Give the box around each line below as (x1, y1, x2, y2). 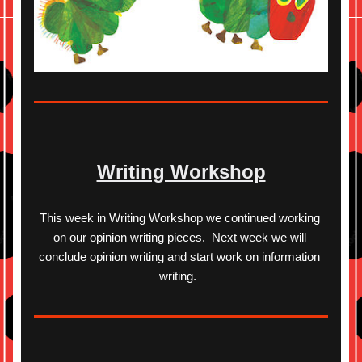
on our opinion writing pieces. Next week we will (53, 230, 306, 244)
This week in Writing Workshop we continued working (39, 211, 320, 225)
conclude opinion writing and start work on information (39, 250, 320, 263)
